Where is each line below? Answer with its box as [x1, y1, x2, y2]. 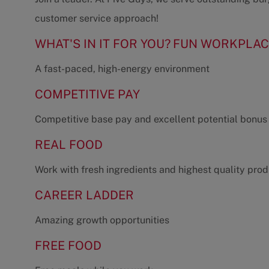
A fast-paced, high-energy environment [35, 63, 210, 75]
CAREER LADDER [35, 188, 134, 203]
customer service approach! [35, 13, 159, 25]
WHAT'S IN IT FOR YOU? [35, 37, 171, 52]
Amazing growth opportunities [35, 214, 169, 226]
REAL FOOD [35, 138, 103, 153]
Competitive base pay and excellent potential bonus [35, 113, 267, 125]
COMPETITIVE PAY [35, 87, 140, 102]
